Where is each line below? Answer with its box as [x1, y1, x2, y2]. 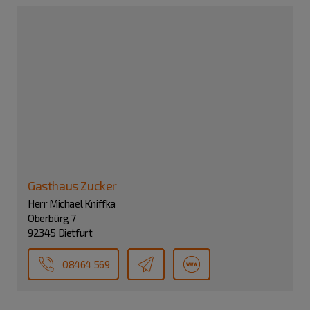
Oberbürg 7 [28, 212, 76, 225]
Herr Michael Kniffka [28, 197, 116, 210]
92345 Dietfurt [28, 226, 93, 239]
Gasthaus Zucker [28, 178, 117, 194]
